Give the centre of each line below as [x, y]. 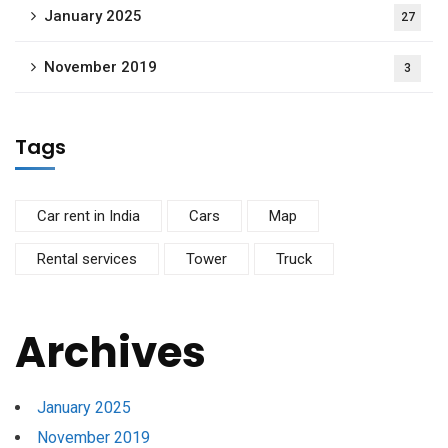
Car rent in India [88, 216]
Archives [110, 353]
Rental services [87, 259]
